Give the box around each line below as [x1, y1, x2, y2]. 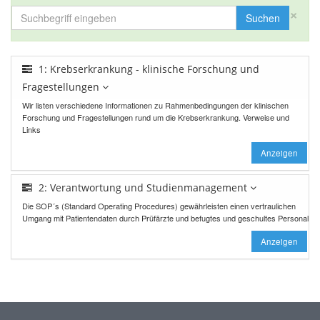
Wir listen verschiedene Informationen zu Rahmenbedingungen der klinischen [22, 99, 289, 111]
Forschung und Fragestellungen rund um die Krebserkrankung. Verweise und [22, 111, 289, 123]
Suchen [246, 10, 280, 25]
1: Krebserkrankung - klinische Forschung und [36, 61, 259, 76]
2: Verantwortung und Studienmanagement [36, 180, 250, 194]
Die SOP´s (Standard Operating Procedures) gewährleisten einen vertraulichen [22, 199, 296, 211]
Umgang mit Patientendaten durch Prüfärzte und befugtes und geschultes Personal [22, 211, 309, 224]
